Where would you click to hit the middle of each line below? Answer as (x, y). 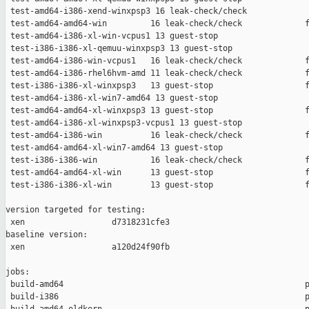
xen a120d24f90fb (88, 247)
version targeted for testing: (76, 210)
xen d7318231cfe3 (88, 222)
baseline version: (47, 235)
